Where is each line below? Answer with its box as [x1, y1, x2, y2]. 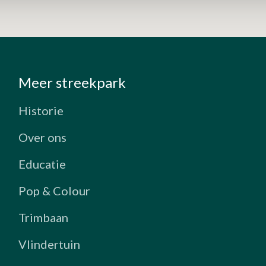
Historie [18, 103, 64, 118]
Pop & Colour [18, 183, 91, 198]
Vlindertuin [18, 236, 81, 251]
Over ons [18, 129, 67, 144]
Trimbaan [18, 210, 69, 224]
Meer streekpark [18, 73, 126, 91]
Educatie [18, 156, 66, 171]
